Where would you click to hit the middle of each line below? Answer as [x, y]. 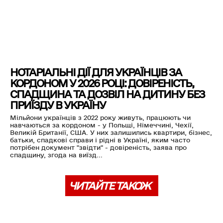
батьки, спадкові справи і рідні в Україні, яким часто [100, 140]
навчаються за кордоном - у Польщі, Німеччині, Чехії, [102, 125]
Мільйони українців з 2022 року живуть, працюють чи [100, 118]
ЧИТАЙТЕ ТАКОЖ [109, 186]
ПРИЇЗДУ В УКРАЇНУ [58, 106]
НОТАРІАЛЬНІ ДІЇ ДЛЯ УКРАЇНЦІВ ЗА [96, 73]
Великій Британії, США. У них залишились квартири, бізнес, [111, 133]
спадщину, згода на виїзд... [56, 155]
